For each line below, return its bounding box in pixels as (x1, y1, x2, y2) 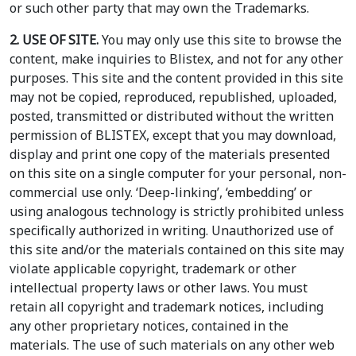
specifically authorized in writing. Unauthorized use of (10, 222, 334, 240)
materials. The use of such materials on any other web (10, 336, 335, 354)
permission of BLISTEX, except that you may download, (10, 126, 336, 145)
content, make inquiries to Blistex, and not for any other (10, 50, 343, 68)
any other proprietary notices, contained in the (10, 317, 288, 335)
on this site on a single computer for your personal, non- (10, 164, 346, 183)
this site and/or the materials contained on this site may (10, 241, 344, 259)
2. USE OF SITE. (10, 31, 99, 49)
